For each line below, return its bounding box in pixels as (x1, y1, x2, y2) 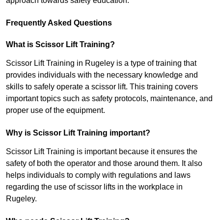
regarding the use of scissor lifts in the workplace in (6, 183, 183, 192)
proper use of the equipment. (6, 106, 105, 115)
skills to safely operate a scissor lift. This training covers (6, 82, 198, 91)
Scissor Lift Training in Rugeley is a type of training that (6, 59, 196, 68)
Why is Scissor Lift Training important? (6, 129, 150, 137)
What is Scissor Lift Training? (6, 40, 115, 49)
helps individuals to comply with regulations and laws (6, 171, 191, 180)
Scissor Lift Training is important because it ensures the (6, 147, 197, 156)
